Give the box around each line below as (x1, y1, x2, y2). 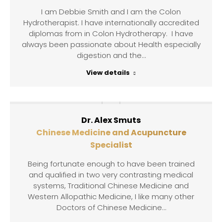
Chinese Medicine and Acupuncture (36, 127, 186, 138)
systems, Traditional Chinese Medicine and (33, 180, 189, 191)
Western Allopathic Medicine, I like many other (28, 191, 194, 202)
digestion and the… (76, 50, 146, 60)
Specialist (90, 139, 132, 151)
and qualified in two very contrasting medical (29, 169, 193, 180)
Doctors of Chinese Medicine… (56, 202, 166, 213)
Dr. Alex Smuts (81, 114, 141, 126)
